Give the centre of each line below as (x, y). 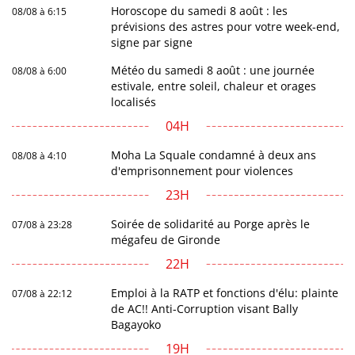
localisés (134, 102)
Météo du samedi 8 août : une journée (213, 70)
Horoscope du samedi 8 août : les (200, 11)
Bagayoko (136, 324)
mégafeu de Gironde (166, 240)
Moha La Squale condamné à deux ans (214, 155)
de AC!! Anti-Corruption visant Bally (205, 309)
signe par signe (152, 42)
